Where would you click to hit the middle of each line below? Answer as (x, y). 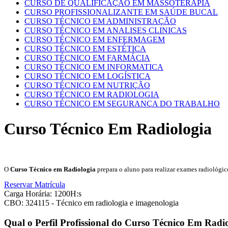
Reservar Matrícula (35, 184)
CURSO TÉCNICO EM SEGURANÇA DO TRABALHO (122, 104)
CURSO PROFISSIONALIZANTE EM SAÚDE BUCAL (121, 12)
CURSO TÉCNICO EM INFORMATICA (94, 67)
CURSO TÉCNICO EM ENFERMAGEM (95, 40)
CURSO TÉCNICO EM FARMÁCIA (87, 58)
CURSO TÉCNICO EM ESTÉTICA (85, 49)
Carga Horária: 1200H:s (43, 193)
